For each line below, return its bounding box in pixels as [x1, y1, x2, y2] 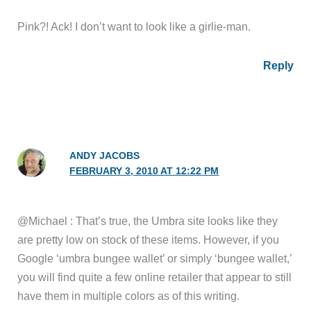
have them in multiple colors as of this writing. [17, 289, 240, 303]
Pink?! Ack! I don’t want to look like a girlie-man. [17, 20, 251, 33]
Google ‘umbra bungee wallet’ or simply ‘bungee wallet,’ [17, 252, 292, 265]
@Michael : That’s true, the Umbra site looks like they [17, 215, 278, 228]
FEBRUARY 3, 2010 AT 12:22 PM [69, 166, 219, 177]
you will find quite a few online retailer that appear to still [17, 271, 292, 284]
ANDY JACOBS [69, 151, 140, 162]
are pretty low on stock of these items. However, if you [17, 233, 280, 246]
